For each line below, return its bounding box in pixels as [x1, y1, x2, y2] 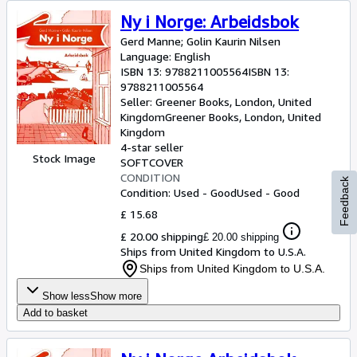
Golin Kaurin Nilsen [186, 34, 280, 48]
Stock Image [32, 151, 96, 165]
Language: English [120, 49, 210, 63]
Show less [42, 290, 90, 302]
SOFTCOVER [120, 155, 183, 169]
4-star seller [120, 140, 183, 154]
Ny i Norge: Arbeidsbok [120, 12, 299, 32]
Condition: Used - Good [120, 186, 237, 199]
